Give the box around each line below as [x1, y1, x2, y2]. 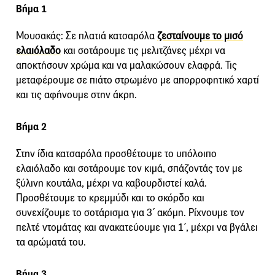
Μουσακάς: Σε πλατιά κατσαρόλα [16, 29, 157, 43]
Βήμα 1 [16, 2, 47, 16]
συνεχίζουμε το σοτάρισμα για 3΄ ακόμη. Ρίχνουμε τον [16, 206, 244, 220]
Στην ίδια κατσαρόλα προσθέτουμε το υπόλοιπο [16, 147, 217, 161]
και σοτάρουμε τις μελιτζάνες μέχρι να [61, 44, 225, 58]
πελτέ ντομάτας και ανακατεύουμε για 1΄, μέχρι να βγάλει [16, 221, 258, 234]
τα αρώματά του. [16, 236, 86, 249]
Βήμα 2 [16, 120, 47, 134]
